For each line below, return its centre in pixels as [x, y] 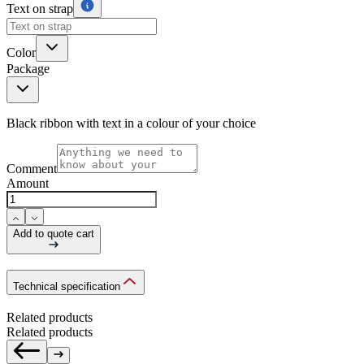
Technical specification [67, 286]
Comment [32, 169]
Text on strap [40, 9]
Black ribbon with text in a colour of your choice [131, 123]
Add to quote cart [54, 234]
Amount [28, 184]
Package [28, 69]
